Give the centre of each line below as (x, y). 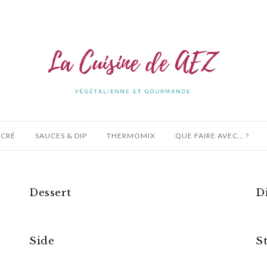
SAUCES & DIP (61, 136)
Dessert (50, 193)
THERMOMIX (131, 136)
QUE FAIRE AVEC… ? (212, 136)
